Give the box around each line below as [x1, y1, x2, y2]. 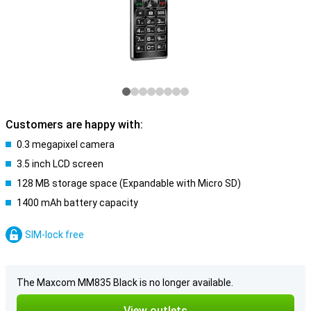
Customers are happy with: [6, 118, 143, 131]
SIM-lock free [25, 229, 84, 240]
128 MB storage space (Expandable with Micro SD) [17, 178, 241, 189]
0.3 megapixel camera [17, 139, 115, 150]
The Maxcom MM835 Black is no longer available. [17, 277, 233, 288]
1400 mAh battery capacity [17, 197, 138, 208]
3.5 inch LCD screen [17, 158, 103, 169]
